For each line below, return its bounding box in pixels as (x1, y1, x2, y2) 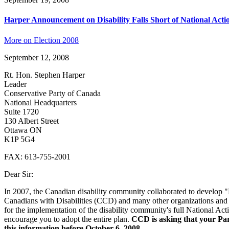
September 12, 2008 (4, 53, 69, 62)
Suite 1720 (4, 107, 39, 116)
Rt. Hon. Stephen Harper (4, 70, 85, 79)
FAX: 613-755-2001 (4, 152, 71, 161)
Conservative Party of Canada (4, 88, 101, 98)
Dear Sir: (4, 169, 33, 178)
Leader (4, 79, 27, 88)
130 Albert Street (4, 116, 59, 125)
